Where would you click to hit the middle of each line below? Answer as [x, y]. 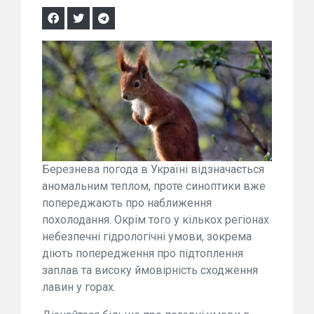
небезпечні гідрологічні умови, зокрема [147, 237]
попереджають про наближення [127, 203]
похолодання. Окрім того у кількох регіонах [156, 220]
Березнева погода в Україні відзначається [153, 170]
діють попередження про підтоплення [143, 254]
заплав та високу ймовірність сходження [150, 271]
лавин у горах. [79, 287]
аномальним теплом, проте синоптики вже [154, 186]
